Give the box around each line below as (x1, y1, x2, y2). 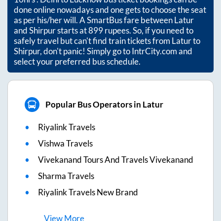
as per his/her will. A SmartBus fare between (14, 14, 174, 25)
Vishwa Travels (38, 138, 93, 148)
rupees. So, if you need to (103, 25, 193, 36)
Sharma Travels (38, 170, 94, 181)
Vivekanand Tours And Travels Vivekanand (38, 154, 193, 165)
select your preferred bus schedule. (14, 56, 141, 67)
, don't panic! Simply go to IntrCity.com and (40, 45, 192, 56)
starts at (56, 25, 88, 36)
